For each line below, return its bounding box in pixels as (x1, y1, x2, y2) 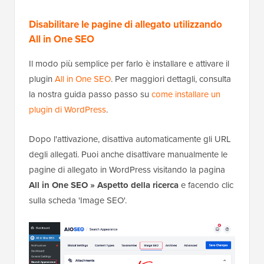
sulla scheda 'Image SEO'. (29, 194, 127, 207)
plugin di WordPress (29, 103, 106, 116)
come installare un (151, 88, 220, 101)
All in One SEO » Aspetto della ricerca (29, 179, 179, 192)
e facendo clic (179, 179, 233, 192)
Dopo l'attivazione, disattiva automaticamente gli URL (29, 133, 231, 146)
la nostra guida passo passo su (29, 88, 151, 101)
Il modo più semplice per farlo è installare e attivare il (29, 57, 229, 70)
